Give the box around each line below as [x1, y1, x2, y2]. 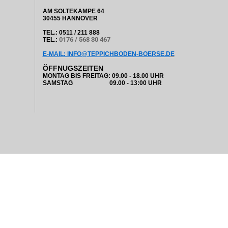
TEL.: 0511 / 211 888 [42, 29, 100, 36]
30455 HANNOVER [42, 15, 98, 22]
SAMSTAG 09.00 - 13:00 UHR [42, 79, 162, 87]
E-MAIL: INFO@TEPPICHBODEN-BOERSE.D [42, 50, 170, 58]
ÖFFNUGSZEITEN [42, 64, 103, 72]
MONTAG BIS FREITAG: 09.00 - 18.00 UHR [42, 72, 164, 79]
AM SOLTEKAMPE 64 [42, 8, 104, 15]
